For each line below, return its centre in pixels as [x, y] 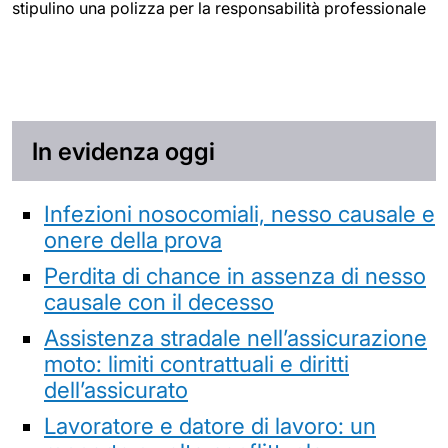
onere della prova [133, 239]
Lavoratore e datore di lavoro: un [210, 425]
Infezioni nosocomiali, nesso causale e [239, 213]
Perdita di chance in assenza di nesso [235, 275]
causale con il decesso [159, 301]
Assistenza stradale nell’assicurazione [235, 337]
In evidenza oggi [123, 151]
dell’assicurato [116, 389]
